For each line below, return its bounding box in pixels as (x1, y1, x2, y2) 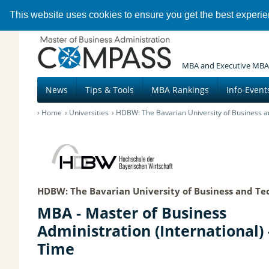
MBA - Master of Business (37, 202, 226, 223)
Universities (69, 107, 109, 118)
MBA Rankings (151, 83, 209, 95)
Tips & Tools (85, 83, 134, 95)
